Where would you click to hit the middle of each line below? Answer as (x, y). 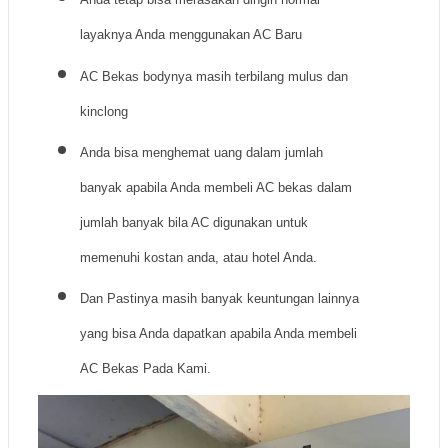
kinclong (104, 111)
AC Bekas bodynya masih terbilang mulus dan (214, 76)
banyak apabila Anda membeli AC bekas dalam (216, 187)
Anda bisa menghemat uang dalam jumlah (201, 152)
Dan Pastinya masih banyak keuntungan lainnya (219, 299)
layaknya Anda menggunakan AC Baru (191, 35)
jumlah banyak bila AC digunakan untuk (194, 222)
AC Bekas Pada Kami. (145, 369)
